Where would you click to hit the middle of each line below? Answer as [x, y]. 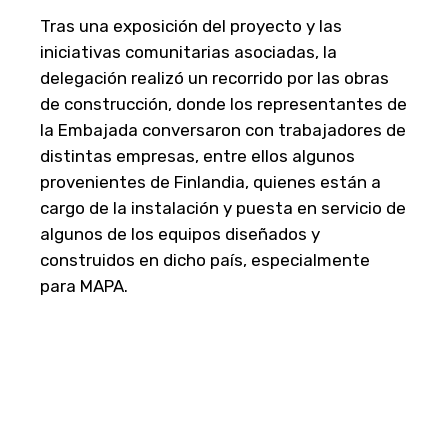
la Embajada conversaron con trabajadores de [223, 129]
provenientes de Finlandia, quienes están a [210, 181]
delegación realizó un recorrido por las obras [214, 77]
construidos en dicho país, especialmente [205, 259]
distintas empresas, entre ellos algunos [197, 155]
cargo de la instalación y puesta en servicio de [223, 207]
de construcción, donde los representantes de [223, 103]
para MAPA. [84, 285]
